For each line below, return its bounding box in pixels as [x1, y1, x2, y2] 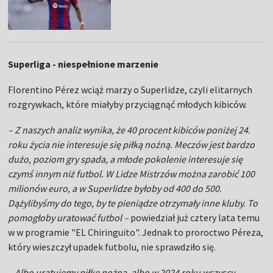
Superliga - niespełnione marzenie [8, 57, 159, 70]
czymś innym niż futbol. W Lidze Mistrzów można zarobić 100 [8, 167, 255, 180]
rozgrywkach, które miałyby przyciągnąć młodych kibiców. [8, 97, 247, 110]
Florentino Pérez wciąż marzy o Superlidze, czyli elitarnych [8, 83, 253, 96]
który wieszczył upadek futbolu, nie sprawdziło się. [8, 240, 216, 253]
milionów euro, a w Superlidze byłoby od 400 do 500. [8, 182, 222, 194]
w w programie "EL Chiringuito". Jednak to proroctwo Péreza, [8, 225, 264, 238]
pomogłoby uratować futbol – [8, 211, 129, 224]
